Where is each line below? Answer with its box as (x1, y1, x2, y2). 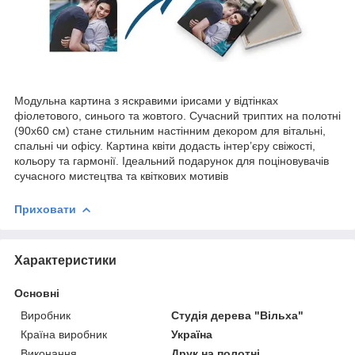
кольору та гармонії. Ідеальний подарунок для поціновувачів (14, 154, 329, 167)
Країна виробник (21, 327, 107, 341)
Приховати (14, 202, 76, 216)
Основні (14, 286, 59, 300)
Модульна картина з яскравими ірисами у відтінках (14, 94, 278, 107)
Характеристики (14, 253, 116, 267)
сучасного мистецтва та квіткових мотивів (14, 169, 228, 182)
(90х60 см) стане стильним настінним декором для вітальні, (14, 124, 326, 137)
